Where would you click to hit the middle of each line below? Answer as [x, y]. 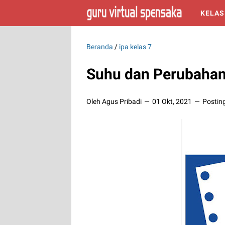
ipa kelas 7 [135, 47]
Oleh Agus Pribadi [115, 101]
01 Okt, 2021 [173, 101]
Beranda [100, 47]
